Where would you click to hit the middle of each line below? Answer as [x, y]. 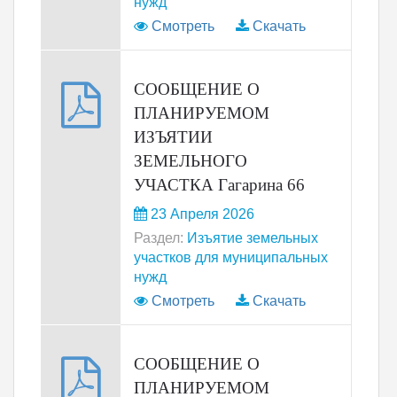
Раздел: [159, 238]
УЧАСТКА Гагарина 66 [219, 185]
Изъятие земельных [251, 238]
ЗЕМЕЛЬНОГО [191, 161]
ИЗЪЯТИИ [173, 137]
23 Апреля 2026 [201, 214]
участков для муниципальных [231, 257]
